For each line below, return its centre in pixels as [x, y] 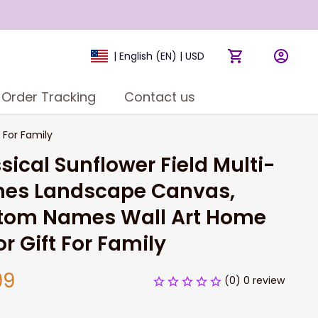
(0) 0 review [254, 280]
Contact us [159, 97]
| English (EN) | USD [159, 56]
